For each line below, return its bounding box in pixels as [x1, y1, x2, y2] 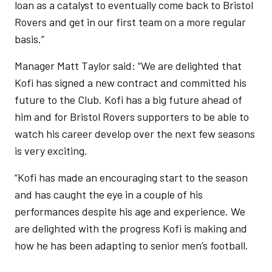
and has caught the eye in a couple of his [15, 188, 203, 201]
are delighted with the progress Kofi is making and [15, 222, 247, 235]
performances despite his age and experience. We [15, 205, 245, 218]
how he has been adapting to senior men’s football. [15, 239, 248, 252]
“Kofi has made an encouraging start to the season [15, 171, 248, 184]
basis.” [15, 32, 44, 46]
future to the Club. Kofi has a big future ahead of [15, 93, 242, 106]
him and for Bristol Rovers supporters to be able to [15, 110, 249, 123]
